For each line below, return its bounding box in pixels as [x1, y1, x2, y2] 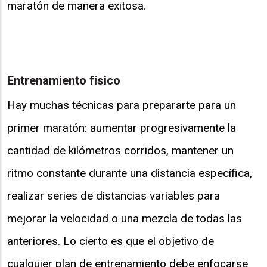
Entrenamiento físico [7, 73, 120, 88]
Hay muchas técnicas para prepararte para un [7, 98, 236, 112]
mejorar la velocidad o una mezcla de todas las [7, 211, 242, 225]
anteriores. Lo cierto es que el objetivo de [7, 234, 214, 248]
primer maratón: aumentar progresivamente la [7, 120, 236, 135]
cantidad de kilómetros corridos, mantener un [7, 143, 234, 157]
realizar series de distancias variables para [7, 188, 220, 203]
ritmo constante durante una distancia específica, [7, 166, 252, 180]
